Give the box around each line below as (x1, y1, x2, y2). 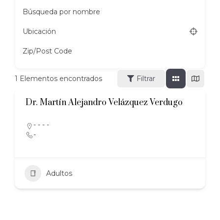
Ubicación (23, 27, 56, 36)
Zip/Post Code (23, 47, 72, 56)
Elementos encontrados (18, 74, 102, 83)
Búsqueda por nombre (23, 7, 100, 17)
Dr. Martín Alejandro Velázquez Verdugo (26, 97, 183, 109)
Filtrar (137, 74, 155, 83)
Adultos (46, 169, 72, 178)
